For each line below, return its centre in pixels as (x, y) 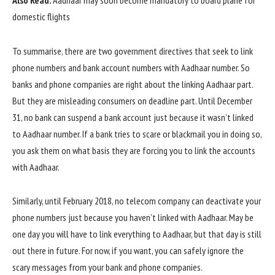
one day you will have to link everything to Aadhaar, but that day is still (137, 234)
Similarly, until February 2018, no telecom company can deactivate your (137, 201)
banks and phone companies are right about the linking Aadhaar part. (133, 84)
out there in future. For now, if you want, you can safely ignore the (128, 251)
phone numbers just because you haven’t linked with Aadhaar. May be (133, 218)
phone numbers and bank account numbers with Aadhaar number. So (131, 67)
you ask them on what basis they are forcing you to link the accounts (134, 150)
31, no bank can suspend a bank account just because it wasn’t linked (133, 117)
